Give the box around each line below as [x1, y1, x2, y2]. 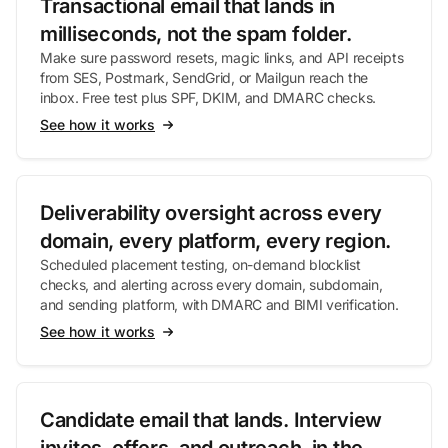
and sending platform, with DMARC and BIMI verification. [40, 296, 399, 313]
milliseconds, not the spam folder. [40, 22, 352, 46]
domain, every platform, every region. [40, 229, 391, 253]
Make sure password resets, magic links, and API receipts [40, 49, 404, 66]
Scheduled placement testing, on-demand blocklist [40, 256, 361, 273]
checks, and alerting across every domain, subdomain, [40, 276, 383, 293]
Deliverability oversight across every [40, 201, 382, 225]
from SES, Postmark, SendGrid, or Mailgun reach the [40, 69, 369, 86]
